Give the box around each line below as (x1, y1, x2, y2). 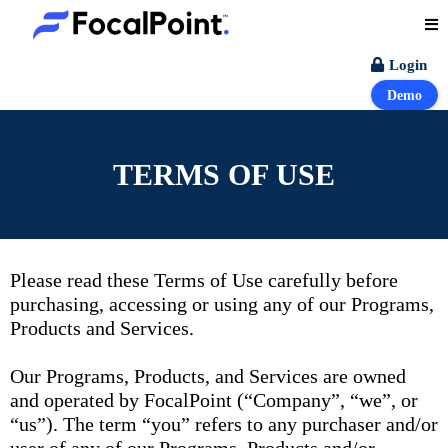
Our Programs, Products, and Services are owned (10, 365, 406, 387)
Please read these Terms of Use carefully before (10, 269, 398, 291)
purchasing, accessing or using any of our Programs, (10, 293, 434, 315)
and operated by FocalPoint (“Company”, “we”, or (10, 389, 418, 411)
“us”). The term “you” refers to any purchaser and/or (10, 413, 438, 435)
